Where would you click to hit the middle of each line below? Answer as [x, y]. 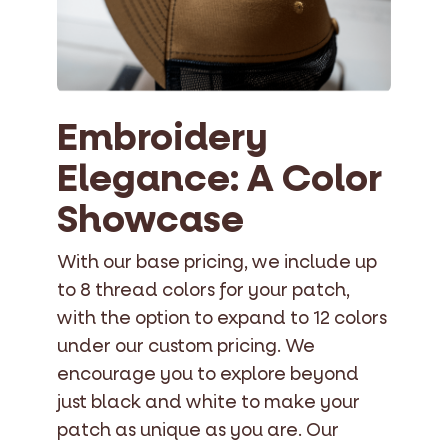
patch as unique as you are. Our [198, 430]
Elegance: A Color [219, 178]
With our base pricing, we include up [217, 262]
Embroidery [162, 137]
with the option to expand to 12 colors [222, 318]
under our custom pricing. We [186, 346]
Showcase [150, 219]
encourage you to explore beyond [208, 374]
